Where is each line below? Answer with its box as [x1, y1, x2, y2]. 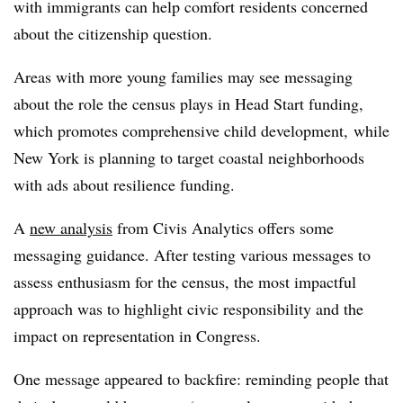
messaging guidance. [13, 244, 154, 266]
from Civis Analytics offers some [112, 217, 334, 239]
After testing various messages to [154, 244, 371, 266]
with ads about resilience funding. [13, 174, 235, 196]
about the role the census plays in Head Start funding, [13, 93, 363, 115]
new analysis [30, 217, 112, 239]
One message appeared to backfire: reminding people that [13, 368, 389, 390]
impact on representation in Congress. [13, 325, 261, 347]
